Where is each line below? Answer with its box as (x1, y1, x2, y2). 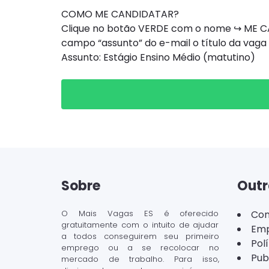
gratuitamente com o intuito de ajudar (61, 219, 219, 231)
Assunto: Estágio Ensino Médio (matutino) (61, 50, 255, 64)
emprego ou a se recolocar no (61, 242, 219, 253)
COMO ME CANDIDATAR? (61, 7, 179, 21)
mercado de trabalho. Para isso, (61, 253, 219, 265)
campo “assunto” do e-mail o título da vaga (61, 36, 267, 50)
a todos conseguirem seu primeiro (61, 231, 219, 242)
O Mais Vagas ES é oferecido (61, 208, 219, 219)
